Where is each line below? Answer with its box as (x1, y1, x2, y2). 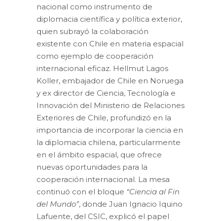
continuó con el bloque (37, 187, 126, 196)
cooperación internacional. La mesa (37, 175, 170, 184)
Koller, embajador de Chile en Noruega (37, 76, 184, 85)
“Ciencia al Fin (126, 187, 180, 196)
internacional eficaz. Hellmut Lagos (37, 64, 168, 73)
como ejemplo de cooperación (37, 51, 153, 61)
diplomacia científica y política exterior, (37, 14, 182, 24)
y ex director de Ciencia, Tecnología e (37, 88, 176, 98)
